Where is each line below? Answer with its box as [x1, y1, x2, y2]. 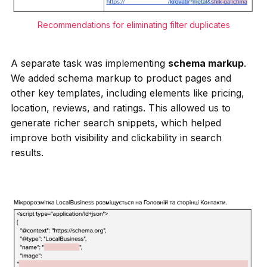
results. [10, 146, 44, 159]
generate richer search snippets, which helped [10, 116, 221, 129]
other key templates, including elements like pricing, [10, 86, 244, 99]
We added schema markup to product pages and [10, 72, 231, 84]
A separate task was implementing [10, 57, 168, 69]
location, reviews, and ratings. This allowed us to [10, 101, 231, 114]
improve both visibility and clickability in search [10, 131, 222, 144]
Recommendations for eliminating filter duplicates [37, 19, 230, 30]
